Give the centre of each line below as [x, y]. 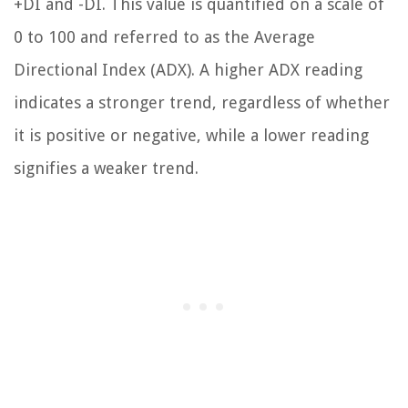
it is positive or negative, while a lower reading [191, 136]
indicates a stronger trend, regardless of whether [202, 103]
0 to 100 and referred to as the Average [164, 37]
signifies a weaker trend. [106, 168]
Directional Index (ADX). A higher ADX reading [188, 70]
